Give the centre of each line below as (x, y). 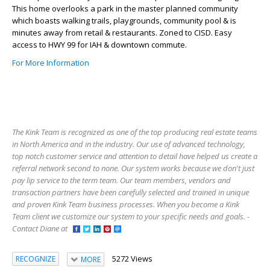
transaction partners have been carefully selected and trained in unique (130, 192)
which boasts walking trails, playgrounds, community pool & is (124, 20)
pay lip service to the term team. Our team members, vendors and (121, 180)
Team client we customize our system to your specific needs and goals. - (131, 216)
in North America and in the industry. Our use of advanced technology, (129, 144)
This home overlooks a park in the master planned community (125, 8)
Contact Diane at (42, 228)
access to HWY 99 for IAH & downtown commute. (99, 44)
